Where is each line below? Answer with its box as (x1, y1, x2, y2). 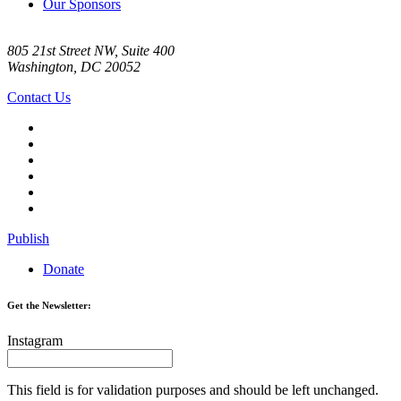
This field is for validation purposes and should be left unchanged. (7, 381, 379, 397)
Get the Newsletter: (7, 299, 91, 311)
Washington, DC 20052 (7, 58, 141, 74)
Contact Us (7, 89, 71, 105)
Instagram (7, 332, 63, 348)
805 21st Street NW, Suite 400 (7, 42, 175, 58)
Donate (43, 260, 84, 277)
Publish (7, 230, 49, 246)
